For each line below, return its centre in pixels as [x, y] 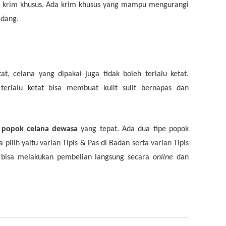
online [165, 157]
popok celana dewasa [41, 129]
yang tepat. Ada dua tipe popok [135, 129]
